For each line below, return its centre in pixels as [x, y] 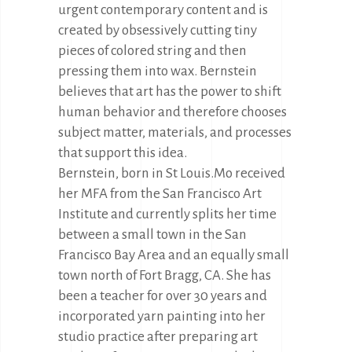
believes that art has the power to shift [170, 92]
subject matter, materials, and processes [175, 132]
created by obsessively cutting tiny [158, 30]
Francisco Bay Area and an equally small [174, 255]
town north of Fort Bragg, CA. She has [165, 275]
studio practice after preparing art [158, 337]
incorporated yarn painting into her [162, 316]
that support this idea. [123, 153]
